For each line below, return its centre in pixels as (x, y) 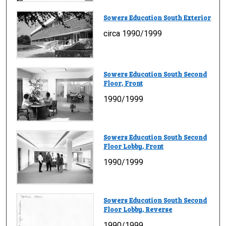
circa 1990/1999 (133, 33)
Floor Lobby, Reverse (138, 209)
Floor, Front (123, 83)
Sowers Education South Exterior (157, 17)
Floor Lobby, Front (134, 146)
